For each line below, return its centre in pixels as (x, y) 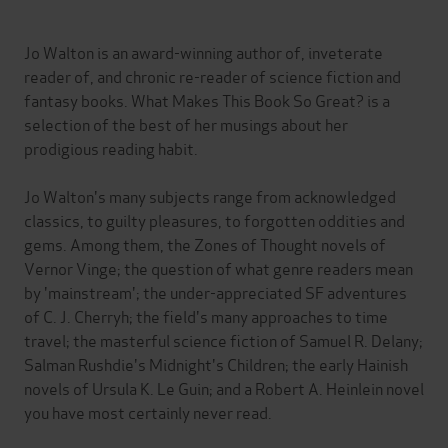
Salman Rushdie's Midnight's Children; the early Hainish (216, 363)
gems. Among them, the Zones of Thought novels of (205, 243)
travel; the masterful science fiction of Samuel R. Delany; (223, 339)
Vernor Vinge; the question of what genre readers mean (218, 267)
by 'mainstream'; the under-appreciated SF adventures (215, 291)
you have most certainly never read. (148, 411)
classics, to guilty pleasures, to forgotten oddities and (214, 219)
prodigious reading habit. (111, 147)
